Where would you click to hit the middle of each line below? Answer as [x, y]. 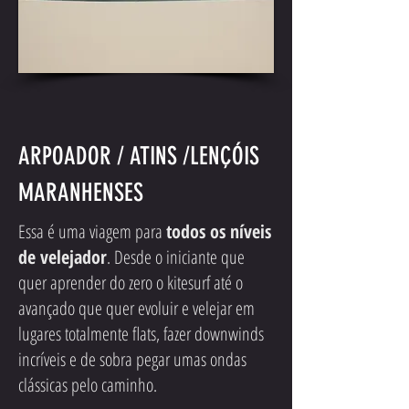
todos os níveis [219, 231]
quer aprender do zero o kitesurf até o [131, 282]
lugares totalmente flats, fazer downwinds [141, 333]
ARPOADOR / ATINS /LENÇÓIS [139, 156]
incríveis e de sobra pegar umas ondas [132, 359]
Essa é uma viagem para [92, 231]
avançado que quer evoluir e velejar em [136, 308]
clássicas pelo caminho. [88, 384]
